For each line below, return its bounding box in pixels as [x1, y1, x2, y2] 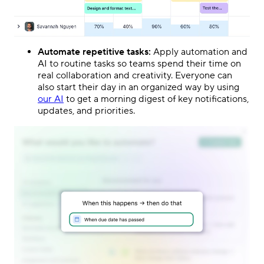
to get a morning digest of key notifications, [64, 93, 249, 105]
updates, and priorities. [38, 105, 135, 117]
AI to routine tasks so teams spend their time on [38, 58, 241, 70]
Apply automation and [153, 46, 247, 58]
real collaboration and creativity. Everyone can [38, 70, 232, 82]
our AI [38, 93, 64, 105]
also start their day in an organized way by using [38, 81, 239, 94]
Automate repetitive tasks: [38, 46, 153, 58]
